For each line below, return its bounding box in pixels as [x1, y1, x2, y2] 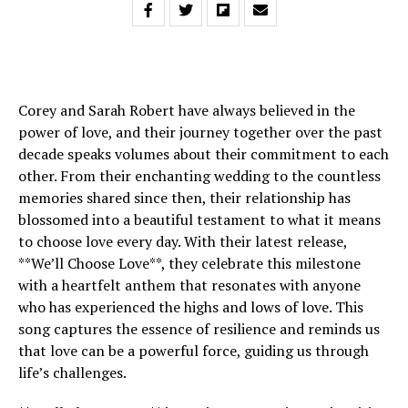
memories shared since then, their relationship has [18, 188, 351, 208]
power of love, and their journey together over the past [18, 122, 382, 142]
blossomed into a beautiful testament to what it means [18, 209, 381, 229]
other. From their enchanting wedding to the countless [18, 166, 381, 186]
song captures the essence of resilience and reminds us [18, 319, 380, 339]
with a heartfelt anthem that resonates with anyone [18, 275, 361, 295]
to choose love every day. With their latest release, [18, 231, 347, 251]
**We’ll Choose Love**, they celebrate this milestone [18, 253, 361, 273]
